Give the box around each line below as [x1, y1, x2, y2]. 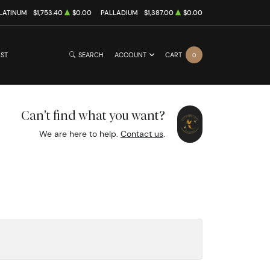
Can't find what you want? [20, 107, 165, 123]
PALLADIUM [101, 8, 139, 17]
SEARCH [78, 51, 104, 59]
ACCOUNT [114, 51, 146, 59]
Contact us [120, 128, 163, 139]
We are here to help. [39, 128, 121, 139]
